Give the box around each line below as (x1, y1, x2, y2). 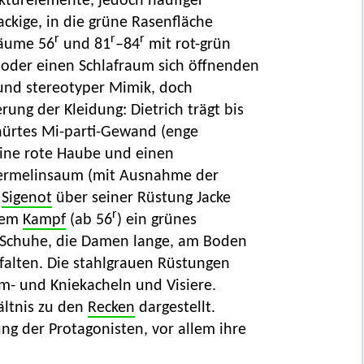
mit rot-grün (144, 37, 231, 54)
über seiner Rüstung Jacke (51, 190, 231, 207)
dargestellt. (134, 300, 215, 317)
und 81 (58, 37, 110, 54)
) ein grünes (116, 212, 197, 229)
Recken (87, 300, 135, 317)
